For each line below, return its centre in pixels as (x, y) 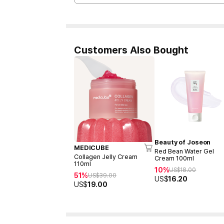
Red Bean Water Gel (184, 151)
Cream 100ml (174, 158)
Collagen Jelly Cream (106, 157)
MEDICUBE (91, 148)
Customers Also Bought (131, 50)
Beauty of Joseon (183, 142)
